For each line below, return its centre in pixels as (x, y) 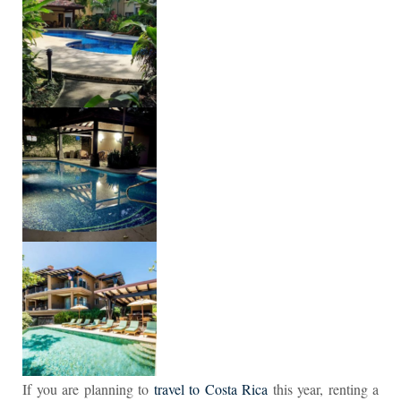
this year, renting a (323, 389)
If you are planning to (88, 389)
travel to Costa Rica (210, 389)
